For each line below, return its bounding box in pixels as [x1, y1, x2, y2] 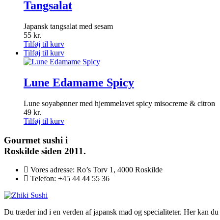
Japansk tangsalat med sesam [24, 22, 113, 30]
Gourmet [4, 135, 43, 145]
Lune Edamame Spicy [24, 76, 134, 89]
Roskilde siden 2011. [4, 145, 86, 156]
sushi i [43, 135, 68, 145]
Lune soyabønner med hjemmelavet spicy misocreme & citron [24, 99, 215, 108]
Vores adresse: [30, 165, 77, 174]
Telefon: [30, 174, 58, 183]
